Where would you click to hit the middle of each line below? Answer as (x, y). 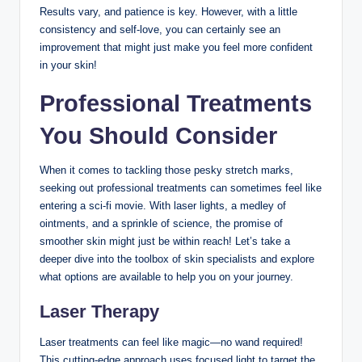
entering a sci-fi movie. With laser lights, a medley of (163, 205)
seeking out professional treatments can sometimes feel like (181, 187)
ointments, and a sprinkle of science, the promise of (161, 223)
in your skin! (68, 65)
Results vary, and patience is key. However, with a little (168, 11)
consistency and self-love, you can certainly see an (160, 29)
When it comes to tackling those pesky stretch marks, (166, 170)
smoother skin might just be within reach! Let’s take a (165, 241)
